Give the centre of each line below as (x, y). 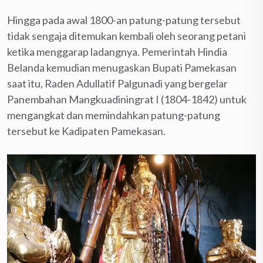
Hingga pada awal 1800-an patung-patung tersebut (124, 20)
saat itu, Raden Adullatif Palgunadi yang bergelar (117, 84)
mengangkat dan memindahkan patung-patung (114, 115)
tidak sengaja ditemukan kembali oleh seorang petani (127, 36)
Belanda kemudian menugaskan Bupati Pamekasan (122, 68)
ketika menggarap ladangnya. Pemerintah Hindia (117, 52)
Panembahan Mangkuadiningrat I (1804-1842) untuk (127, 100)
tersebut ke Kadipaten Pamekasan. (86, 131)
